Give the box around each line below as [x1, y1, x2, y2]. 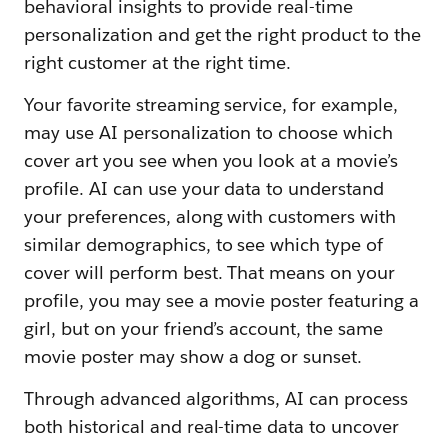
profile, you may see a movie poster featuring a [24, 288, 419, 312]
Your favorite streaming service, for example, [24, 92, 399, 116]
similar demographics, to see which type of [24, 232, 384, 256]
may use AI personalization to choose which [24, 120, 394, 144]
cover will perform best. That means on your [24, 260, 396, 284]
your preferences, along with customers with [24, 204, 397, 228]
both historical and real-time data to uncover [24, 414, 400, 438]
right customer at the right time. [24, 50, 292, 74]
